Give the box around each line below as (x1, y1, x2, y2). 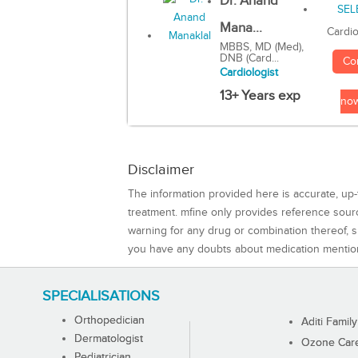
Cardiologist (219, 66, 278, 80)
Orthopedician (74, 313, 145, 327)
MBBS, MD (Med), (219, 41, 304, 54)
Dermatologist (74, 332, 143, 345)
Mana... (219, 20, 262, 37)
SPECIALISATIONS (42, 287, 160, 304)
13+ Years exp (219, 88, 300, 105)
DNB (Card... (219, 52, 279, 66)
